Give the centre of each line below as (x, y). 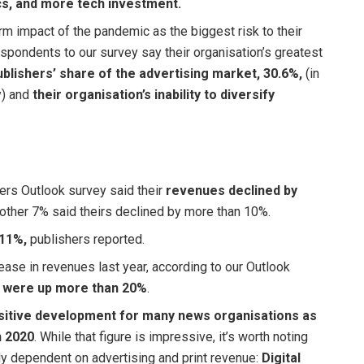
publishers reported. (86, 240)
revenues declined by (232, 191)
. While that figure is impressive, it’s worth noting (171, 337)
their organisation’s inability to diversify (154, 94)
